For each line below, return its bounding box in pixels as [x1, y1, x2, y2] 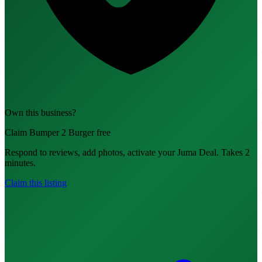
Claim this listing [5, 178, 67, 188]
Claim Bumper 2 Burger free [5, 127, 111, 138]
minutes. [5, 158, 36, 168]
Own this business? [5, 108, 76, 118]
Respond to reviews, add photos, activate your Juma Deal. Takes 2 [5, 147, 250, 158]
